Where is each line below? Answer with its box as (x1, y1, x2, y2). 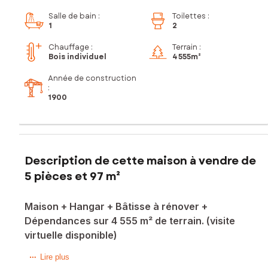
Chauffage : (48, 42, 93, 53)
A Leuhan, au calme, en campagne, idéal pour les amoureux (25, 252, 261, 263)
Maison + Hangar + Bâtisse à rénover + (25, 200, 208, 212)
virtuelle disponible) (25, 229, 117, 241)
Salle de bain (48, 11, 96, 22)
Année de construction (48, 73, 137, 84)
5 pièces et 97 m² (25, 168, 120, 184)
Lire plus (40, 252, 69, 262)
